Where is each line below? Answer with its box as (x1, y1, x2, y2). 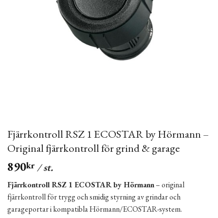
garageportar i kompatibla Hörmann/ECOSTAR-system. (7, 204, 182, 215)
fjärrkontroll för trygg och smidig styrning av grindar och (7, 192, 181, 202)
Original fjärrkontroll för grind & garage (7, 141, 180, 156)
